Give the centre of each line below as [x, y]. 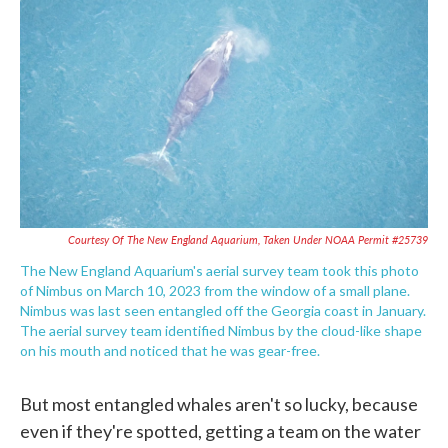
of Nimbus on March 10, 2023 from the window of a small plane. [215, 290]
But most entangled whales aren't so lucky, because [219, 403]
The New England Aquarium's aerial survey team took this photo [219, 270]
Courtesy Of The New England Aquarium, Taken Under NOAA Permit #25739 [248, 239]
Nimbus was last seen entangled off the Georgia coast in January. [223, 310]
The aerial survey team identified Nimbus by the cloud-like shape [221, 330]
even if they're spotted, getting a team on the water [220, 430]
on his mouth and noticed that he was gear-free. [170, 350]
